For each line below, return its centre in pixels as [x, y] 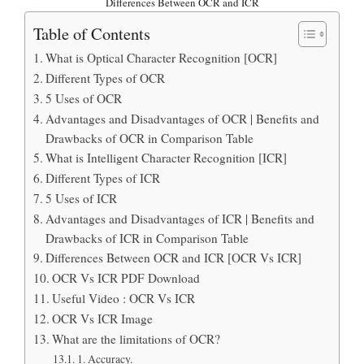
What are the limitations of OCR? [136, 338]
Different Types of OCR [106, 78]
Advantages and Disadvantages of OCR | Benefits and [183, 118]
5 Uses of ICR [82, 198]
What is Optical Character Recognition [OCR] [162, 57]
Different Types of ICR [103, 178]
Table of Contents [92, 33]
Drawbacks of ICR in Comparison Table [147, 238]
